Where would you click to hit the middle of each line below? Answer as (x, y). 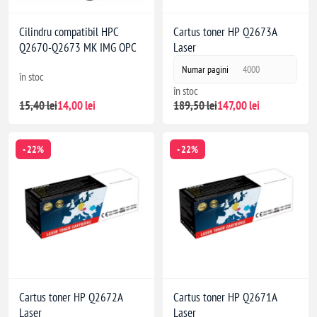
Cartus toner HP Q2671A (225, 297)
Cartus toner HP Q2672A (71, 297)
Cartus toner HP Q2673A (225, 31)
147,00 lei (238, 105)
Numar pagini (205, 69)
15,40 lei (39, 105)
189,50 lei (195, 105)
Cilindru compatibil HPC (69, 31)
